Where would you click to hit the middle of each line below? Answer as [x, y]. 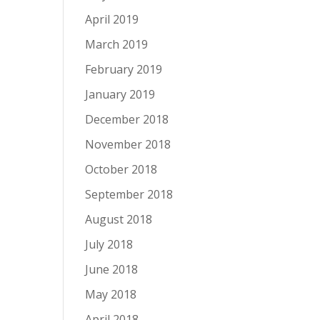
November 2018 [128, 144]
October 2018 [121, 169]
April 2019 [112, 19]
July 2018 [109, 244]
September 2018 [129, 194]
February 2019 [124, 69]
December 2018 [127, 119]
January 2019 [120, 94]
